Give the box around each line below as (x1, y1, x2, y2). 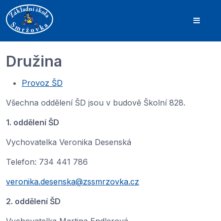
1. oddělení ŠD (6, 117, 59, 127)
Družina (6, 52, 62, 70)
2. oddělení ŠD (6, 196, 61, 206)
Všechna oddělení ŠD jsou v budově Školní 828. (6, 98, 188, 108)
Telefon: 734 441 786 (6, 157, 88, 167)
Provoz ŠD (22, 78, 63, 88)
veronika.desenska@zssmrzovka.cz (6, 177, 139, 186)
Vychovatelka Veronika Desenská (6, 137, 131, 147)
